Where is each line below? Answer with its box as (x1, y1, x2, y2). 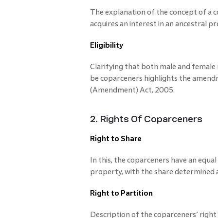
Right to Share (90, 134, 142, 143)
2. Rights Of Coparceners (90, 114, 202, 124)
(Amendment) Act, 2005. (90, 85, 175, 94)
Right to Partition (90, 188, 153, 197)
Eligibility (90, 40, 123, 49)
